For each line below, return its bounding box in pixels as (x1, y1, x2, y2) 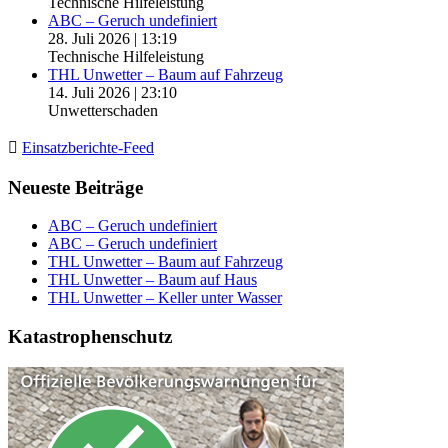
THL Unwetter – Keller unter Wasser (48, 289, 282, 307)
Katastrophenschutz (8, 326, 172, 348)
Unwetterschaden (48, 102, 158, 120)
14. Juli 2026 (48, 84, 130, 102)
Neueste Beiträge (8, 176, 143, 198)
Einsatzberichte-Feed (22, 139, 154, 157)
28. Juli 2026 (48, 30, 130, 48)
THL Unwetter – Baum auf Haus (48, 271, 257, 289)
